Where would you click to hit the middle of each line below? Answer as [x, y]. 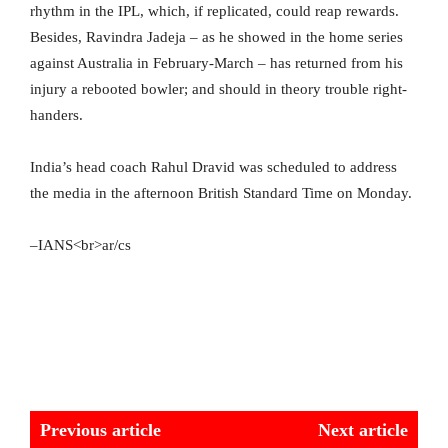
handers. [56, 115]
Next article [362, 430]
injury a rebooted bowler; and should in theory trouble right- [218, 89]
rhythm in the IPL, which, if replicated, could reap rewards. [214, 11]
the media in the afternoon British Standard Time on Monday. [221, 193]
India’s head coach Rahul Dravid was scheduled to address [213, 167]
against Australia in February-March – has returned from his [216, 63]
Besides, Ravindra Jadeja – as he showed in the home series [216, 37]
